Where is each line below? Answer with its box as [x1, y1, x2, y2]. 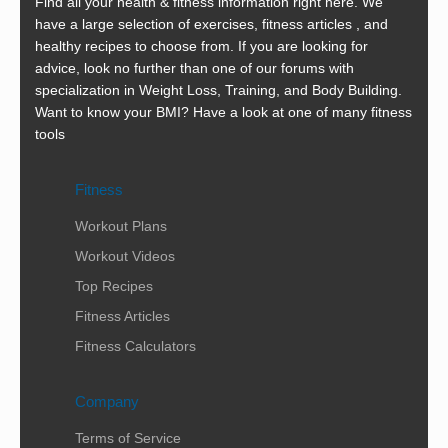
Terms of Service [75, 430, 181, 446]
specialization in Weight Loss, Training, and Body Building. [35, 82, 402, 98]
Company [75, 393, 139, 410]
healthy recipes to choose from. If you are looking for [35, 38, 368, 54]
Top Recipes [75, 278, 153, 294]
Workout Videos [75, 248, 175, 264]
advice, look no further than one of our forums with [35, 60, 354, 76]
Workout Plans [75, 218, 167, 234]
